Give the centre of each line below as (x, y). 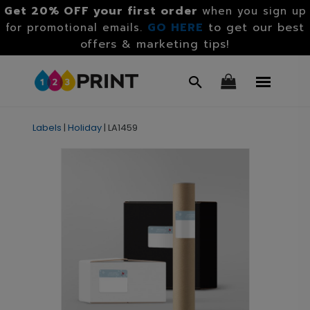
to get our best (256, 28)
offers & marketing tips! (155, 44)
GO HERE (175, 28)
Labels (47, 128)
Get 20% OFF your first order (101, 11)
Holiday (84, 128)
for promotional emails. (76, 28)
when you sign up (254, 11)
